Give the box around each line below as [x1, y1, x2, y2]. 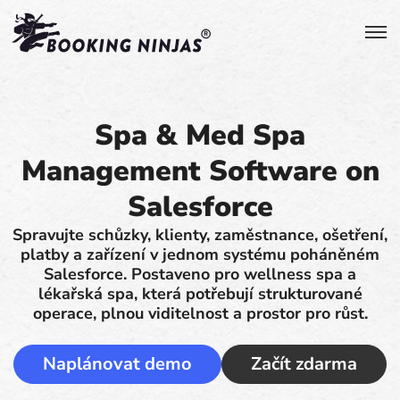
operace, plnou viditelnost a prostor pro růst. [32, 303, 368, 324]
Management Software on [21, 152, 379, 190]
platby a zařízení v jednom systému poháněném [21, 244, 379, 265]
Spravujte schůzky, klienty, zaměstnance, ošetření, [12, 224, 387, 246]
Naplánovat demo [43, 352, 192, 376]
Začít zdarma [251, 352, 357, 376]
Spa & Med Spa [95, 116, 305, 154]
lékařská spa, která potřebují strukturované [37, 283, 362, 304]
